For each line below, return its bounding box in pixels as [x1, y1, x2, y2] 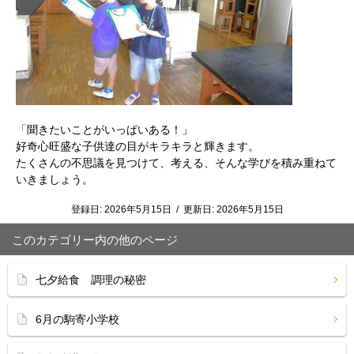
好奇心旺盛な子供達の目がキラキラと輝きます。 [16, 140, 259, 153]
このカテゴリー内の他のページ [12, 233, 178, 247]
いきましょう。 [16, 173, 93, 186]
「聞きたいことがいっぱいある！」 [16, 123, 193, 136]
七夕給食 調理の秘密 [36, 273, 146, 286]
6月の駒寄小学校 [36, 313, 119, 326]
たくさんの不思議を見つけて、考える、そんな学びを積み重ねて [16, 156, 337, 169]
